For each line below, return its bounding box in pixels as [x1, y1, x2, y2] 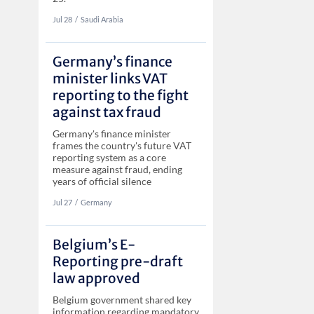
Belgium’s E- [52, 235, 135, 253]
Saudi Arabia [80, 14, 123, 24]
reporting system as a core [52, 151, 166, 163]
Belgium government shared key [52, 293, 191, 306]
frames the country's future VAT [52, 139, 191, 151]
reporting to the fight [52, 86, 189, 104]
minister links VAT [52, 69, 168, 87]
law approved [52, 269, 140, 287]
